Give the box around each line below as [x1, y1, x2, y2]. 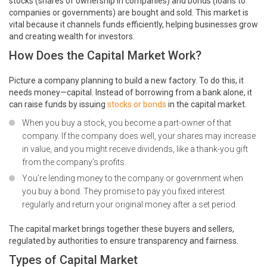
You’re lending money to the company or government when [22, 173, 243, 184]
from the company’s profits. [22, 157, 126, 167]
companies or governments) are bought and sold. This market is [9, 8, 249, 18]
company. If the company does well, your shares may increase [22, 131, 256, 141]
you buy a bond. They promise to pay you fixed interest [22, 187, 225, 197]
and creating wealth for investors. [9, 32, 135, 42]
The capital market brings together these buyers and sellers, [9, 224, 234, 234]
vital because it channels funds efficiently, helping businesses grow [9, 20, 258, 30]
